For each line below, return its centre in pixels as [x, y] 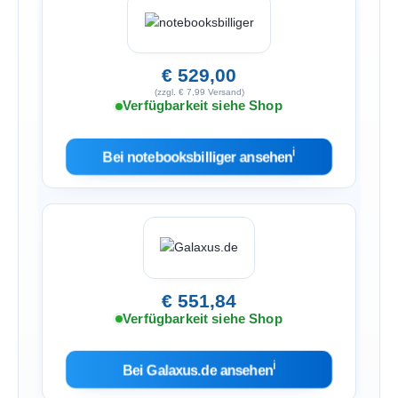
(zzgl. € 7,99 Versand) [199, 92]
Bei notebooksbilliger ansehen [198, 157]
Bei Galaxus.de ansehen [198, 370]
